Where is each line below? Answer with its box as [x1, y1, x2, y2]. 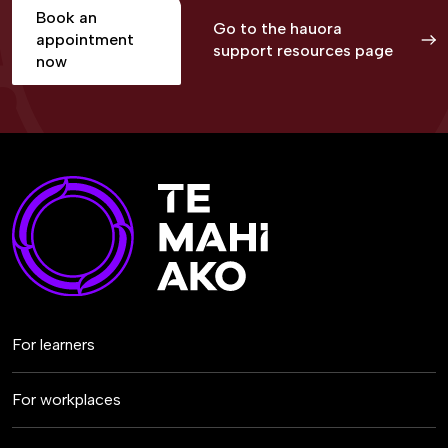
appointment [36, 30, 134, 50]
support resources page [212, 41, 393, 61]
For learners [12, 335, 95, 355]
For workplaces [12, 390, 121, 410]
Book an [36, 8, 97, 28]
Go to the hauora [212, 19, 342, 39]
